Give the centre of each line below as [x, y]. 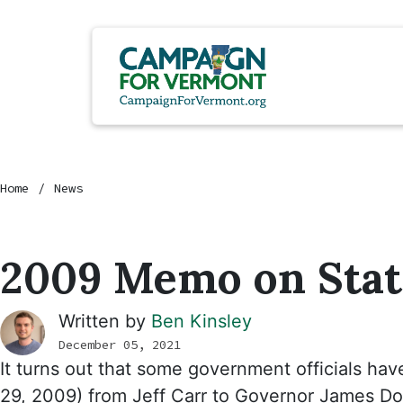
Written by [105, 321]
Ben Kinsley [201, 321]
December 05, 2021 [120, 344]
